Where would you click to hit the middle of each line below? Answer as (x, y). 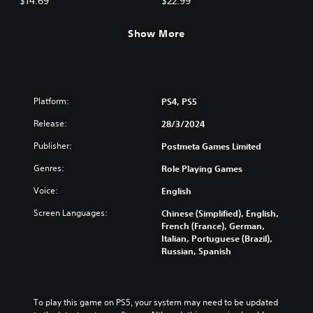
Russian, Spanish (196, 250)
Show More (156, 34)
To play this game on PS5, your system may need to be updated (156, 302)
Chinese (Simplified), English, (220, 213)
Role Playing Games (202, 168)
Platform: (51, 101)
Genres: (49, 168)
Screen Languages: (71, 212)
